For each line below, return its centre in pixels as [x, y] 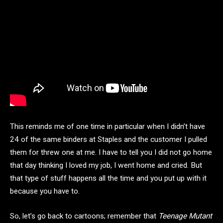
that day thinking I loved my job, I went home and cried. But [106, 166]
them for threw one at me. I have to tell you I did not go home [111, 153]
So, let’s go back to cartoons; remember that [84, 216]
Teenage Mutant [185, 216]
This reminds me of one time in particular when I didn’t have [108, 127]
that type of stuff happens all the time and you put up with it [108, 178]
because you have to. [45, 191]
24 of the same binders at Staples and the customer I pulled [109, 140]
